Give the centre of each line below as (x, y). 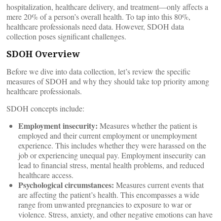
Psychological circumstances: (67, 185)
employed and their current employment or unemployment (108, 135)
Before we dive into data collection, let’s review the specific (98, 71)
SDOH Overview (43, 54)
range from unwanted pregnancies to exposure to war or (105, 204)
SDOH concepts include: (45, 108)
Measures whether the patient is (147, 126)
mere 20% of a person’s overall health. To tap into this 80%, (98, 17)
